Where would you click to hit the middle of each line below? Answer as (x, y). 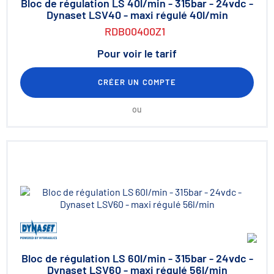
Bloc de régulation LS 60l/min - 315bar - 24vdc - (137, 258)
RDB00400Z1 (135, 31)
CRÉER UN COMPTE (137, 82)
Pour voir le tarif (137, 53)
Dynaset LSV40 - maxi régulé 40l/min (137, 15)
